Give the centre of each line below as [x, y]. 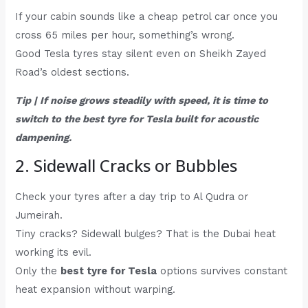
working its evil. [54, 252]
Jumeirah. [39, 215]
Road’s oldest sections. [73, 72]
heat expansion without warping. [96, 289]
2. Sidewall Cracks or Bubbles [126, 165]
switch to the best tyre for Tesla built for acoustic [137, 119]
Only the [38, 271]
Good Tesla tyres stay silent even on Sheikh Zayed [141, 53]
